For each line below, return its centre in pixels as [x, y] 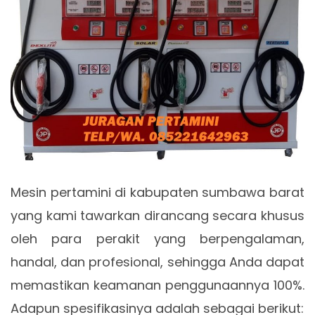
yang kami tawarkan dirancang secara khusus [157, 215]
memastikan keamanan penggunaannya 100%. [157, 285]
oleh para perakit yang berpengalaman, [157, 238]
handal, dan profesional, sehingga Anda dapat [157, 262]
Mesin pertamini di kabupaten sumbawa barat [157, 192]
